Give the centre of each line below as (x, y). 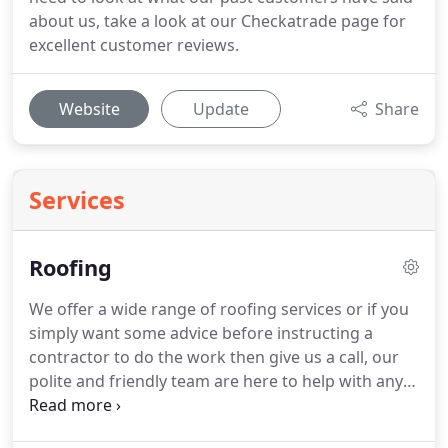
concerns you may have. (120, 405)
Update (221, 109)
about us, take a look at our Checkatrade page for (217, 21)
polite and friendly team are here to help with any (216, 381)
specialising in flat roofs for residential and (191, 429)
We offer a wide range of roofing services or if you (219, 309)
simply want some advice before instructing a (201, 333)
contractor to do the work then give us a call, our (214, 357)
